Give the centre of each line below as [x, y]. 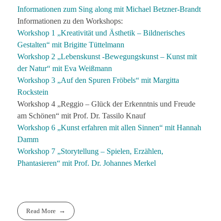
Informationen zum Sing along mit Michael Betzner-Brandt [109, 9]
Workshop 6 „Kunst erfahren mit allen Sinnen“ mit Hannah [109, 128]
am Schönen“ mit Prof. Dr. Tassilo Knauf [81, 116]
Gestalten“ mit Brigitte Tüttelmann [71, 45]
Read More [41, 211]
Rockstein [33, 92]
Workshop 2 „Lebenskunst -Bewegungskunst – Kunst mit [107, 57]
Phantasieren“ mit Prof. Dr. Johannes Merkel [87, 163]
